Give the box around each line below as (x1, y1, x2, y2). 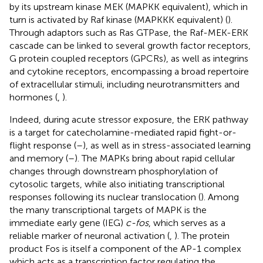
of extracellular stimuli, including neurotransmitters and (9, 78, 240, 90)
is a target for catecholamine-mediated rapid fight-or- (9, 126, 237, 138)
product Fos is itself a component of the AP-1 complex (9, 242, 241, 254)
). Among (201, 191, 239, 203)
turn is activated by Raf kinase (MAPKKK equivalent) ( (9, 14, 228, 25)
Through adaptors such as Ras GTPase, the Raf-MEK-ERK (9, 26, 248, 38)
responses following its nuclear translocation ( (9, 191, 201, 203)
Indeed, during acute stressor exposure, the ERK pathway (9, 113, 248, 125)
